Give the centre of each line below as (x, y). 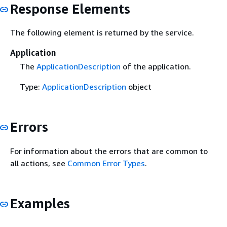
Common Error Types (106, 163)
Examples (40, 203)
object (139, 87)
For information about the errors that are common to (109, 151)
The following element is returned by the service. (102, 33)
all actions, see (39, 163)
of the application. (156, 67)
